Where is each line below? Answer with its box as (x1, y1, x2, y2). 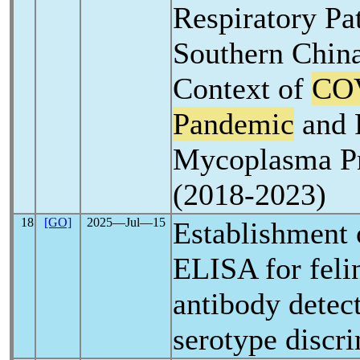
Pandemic (173, 107, 294, 141)
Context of (173, 72, 312, 105)
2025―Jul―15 (86, 215, 166, 229)
